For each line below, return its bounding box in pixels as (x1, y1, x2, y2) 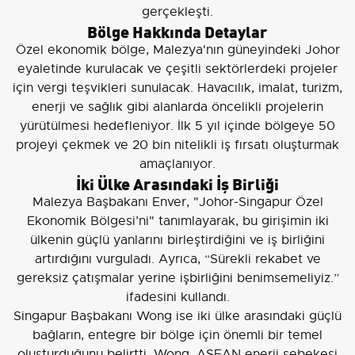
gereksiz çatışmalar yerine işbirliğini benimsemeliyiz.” (16, 269, 339, 286)
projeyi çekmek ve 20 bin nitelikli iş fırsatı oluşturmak (16, 136, 339, 153)
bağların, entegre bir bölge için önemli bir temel (32, 326, 323, 343)
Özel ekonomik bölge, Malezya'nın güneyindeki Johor (15, 41, 340, 58)
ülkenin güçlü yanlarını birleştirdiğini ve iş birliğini (30, 231, 325, 248)
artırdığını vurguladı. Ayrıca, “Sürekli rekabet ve (34, 250, 321, 267)
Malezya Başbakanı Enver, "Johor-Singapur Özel (32, 193, 323, 210)
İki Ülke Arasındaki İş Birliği (76, 170, 279, 194)
